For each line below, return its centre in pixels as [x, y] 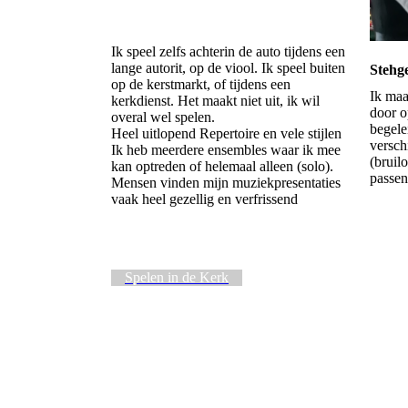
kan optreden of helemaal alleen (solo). [222, 167]
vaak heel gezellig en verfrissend [204, 199]
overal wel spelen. [163, 117]
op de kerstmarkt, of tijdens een [201, 85]
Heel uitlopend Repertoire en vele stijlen [226, 134]
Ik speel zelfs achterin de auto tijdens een [228, 52]
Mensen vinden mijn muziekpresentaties [226, 183]
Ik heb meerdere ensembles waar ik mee [226, 150]
